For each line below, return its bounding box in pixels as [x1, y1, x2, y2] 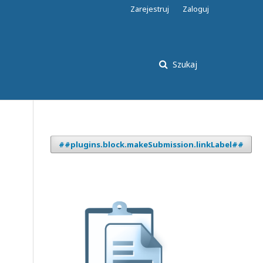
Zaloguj [183, 4, 209, 14]
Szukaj [170, 59, 197, 70]
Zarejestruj [130, 4, 169, 14]
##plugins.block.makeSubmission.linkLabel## [59, 139, 244, 150]
